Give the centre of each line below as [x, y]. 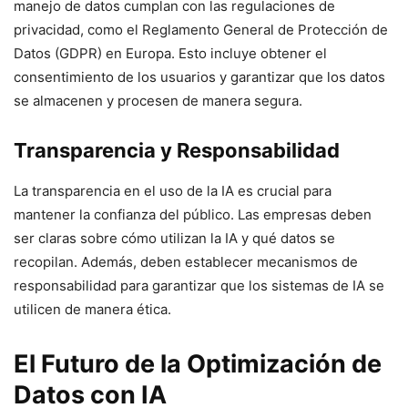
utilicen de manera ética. [92, 309]
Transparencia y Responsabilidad [177, 150]
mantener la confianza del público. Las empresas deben [193, 214]
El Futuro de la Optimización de [198, 364]
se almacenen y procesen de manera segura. [158, 101]
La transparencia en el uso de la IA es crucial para [173, 191]
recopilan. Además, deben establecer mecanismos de [186, 262]
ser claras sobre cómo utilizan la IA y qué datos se [174, 238]
